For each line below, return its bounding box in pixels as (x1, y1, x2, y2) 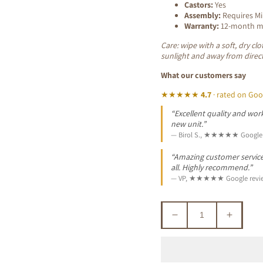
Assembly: (184, 10, 221, 21)
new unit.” (171, 119, 206, 130)
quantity (174, 226, 211, 238)
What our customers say (161, 70, 246, 81)
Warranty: (184, 21, 219, 32)
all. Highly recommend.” (171, 162, 252, 173)
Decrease (174, 214, 219, 226)
